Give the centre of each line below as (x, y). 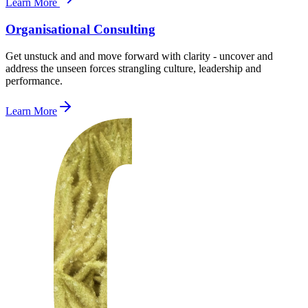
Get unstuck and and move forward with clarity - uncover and (139, 56)
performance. (34, 80)
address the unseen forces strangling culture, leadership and (133, 68)
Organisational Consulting (80, 29)
